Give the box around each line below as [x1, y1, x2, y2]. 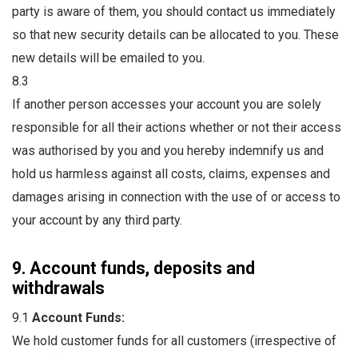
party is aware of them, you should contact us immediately [12, 3, 336, 19]
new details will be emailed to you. [12, 50, 205, 66]
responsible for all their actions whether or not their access [12, 119, 341, 135]
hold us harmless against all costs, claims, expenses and [12, 165, 330, 181]
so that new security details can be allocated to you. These [12, 26, 339, 42]
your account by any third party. [12, 212, 182, 228]
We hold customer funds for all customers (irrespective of [12, 333, 336, 348]
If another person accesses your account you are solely [12, 96, 321, 112]
